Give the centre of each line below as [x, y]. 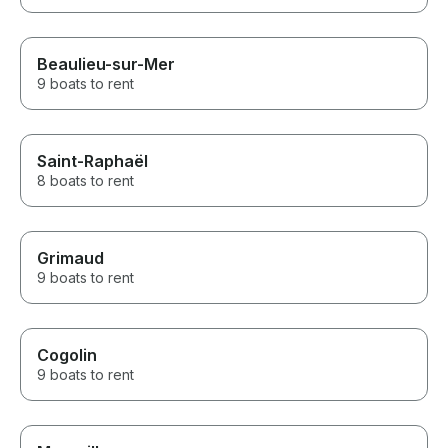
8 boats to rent [85, 181]
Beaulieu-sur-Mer [106, 64]
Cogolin [67, 355]
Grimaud [70, 258]
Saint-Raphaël [92, 161]
